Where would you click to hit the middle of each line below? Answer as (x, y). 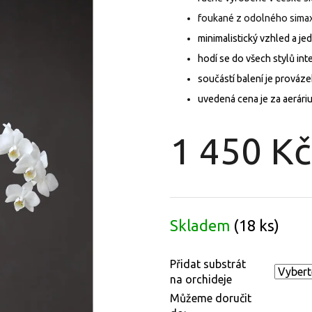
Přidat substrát (208, 264)
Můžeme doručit (211, 298)
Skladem (202, 226)
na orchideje (201, 280)
